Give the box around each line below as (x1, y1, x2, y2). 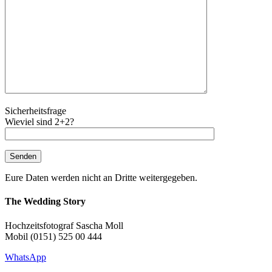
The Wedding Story (5, 196, 86, 207)
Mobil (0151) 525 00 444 (5, 231, 102, 242)
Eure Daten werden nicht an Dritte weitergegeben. (5, 172, 197, 183)
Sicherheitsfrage (5, 106, 66, 117)
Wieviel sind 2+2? (5, 117, 74, 127)
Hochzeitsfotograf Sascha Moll (5, 220, 123, 231)
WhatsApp (5, 251, 46, 262)
